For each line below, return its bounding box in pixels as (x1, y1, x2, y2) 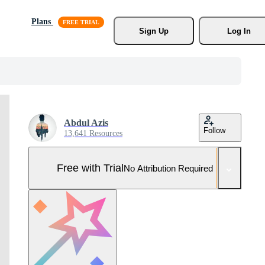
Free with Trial (57, 161, 124, 174)
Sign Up (138, 26, 169, 35)
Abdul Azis (64, 118, 108, 128)
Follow (203, 126, 225, 135)
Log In (227, 26, 251, 35)
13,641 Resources (64, 129, 122, 138)
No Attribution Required (124, 163, 213, 173)
